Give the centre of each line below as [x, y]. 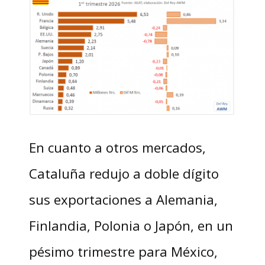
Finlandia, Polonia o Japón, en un [131, 225]
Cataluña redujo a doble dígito [124, 173]
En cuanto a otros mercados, [117, 147]
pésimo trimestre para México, [123, 251]
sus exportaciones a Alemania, [123, 199]
